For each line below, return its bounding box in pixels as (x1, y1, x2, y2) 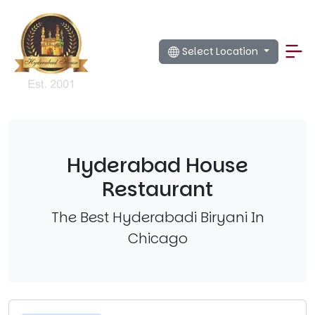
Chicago (127, 229, 188, 248)
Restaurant (102, 175, 213, 203)
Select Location (182, 44, 262, 58)
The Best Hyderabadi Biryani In (51, 207, 264, 227)
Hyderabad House (67, 151, 248, 179)
